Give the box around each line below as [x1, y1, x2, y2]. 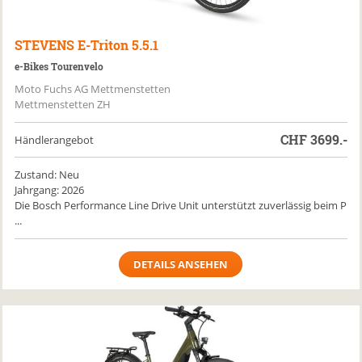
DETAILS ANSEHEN [133, 257, 229, 271]
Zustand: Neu [15, 167, 80, 182]
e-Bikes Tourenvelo [15, 60, 104, 73]
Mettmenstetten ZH [15, 97, 112, 112]
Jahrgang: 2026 [15, 183, 85, 197]
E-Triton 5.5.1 [78, 36, 159, 53]
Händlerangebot [15, 133, 95, 147]
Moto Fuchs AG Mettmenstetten [15, 82, 171, 96]
